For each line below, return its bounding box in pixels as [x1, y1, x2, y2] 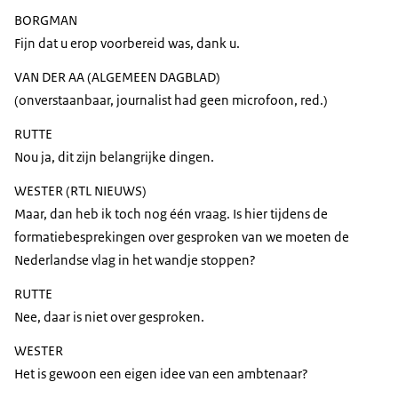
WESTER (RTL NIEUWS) [14, 182, 147, 200]
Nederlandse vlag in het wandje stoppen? [14, 251, 256, 269]
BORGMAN [14, 12, 77, 29]
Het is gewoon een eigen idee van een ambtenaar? [14, 365, 308, 383]
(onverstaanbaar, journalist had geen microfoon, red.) [14, 92, 328, 109]
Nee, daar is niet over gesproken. [14, 308, 204, 326]
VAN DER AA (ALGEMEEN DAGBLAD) [14, 68, 220, 86]
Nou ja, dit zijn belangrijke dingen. [14, 148, 214, 166]
